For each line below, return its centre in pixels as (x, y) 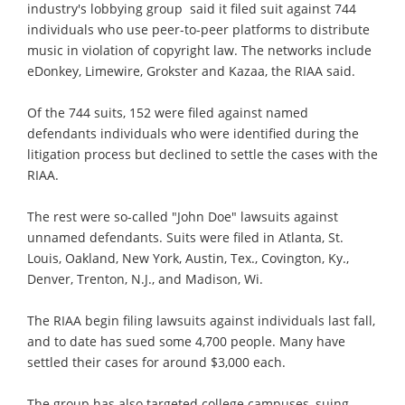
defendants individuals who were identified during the (193, 133)
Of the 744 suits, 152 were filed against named (168, 112)
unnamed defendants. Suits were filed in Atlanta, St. (185, 237)
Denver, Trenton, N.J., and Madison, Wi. (145, 278)
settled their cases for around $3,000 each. (156, 362)
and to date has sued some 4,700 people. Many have (186, 341)
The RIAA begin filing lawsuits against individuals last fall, (201, 320)
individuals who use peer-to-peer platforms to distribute (198, 29)
